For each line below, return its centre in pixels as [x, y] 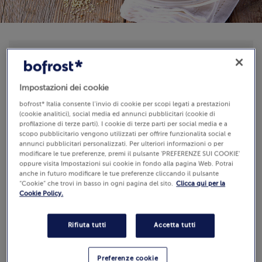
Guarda [167, 241]
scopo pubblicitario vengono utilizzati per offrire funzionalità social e [125, 134]
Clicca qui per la [201, 184]
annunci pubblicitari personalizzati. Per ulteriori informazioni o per [122, 144]
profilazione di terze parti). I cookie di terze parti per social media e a [124, 124]
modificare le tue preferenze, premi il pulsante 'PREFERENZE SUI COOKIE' [130, 154]
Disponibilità [221, 54]
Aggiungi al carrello [141, 140]
